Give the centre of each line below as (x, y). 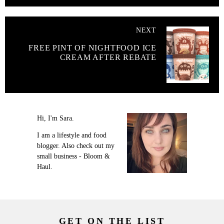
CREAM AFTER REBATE (108, 57)
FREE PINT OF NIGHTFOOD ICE (92, 48)
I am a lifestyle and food (72, 135)
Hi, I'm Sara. (55, 118)
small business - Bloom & (73, 156)
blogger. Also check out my (76, 146)
